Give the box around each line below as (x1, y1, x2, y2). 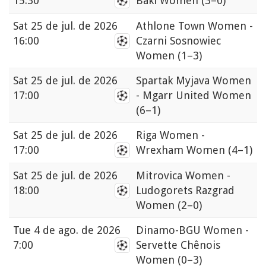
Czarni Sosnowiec (136, 34, 221, 47)
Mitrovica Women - (136, 169, 230, 182)
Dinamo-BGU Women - (136, 224, 249, 237)
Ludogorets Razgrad (136, 184, 235, 197)
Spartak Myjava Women (136, 74, 251, 87)
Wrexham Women (136, 144, 228, 157)
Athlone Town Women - (136, 20, 253, 33)
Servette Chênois (136, 239, 220, 252)
